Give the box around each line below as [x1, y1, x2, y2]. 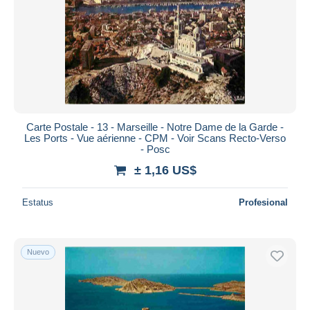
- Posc [140, 143, 170, 155]
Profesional [239, 197, 288, 208]
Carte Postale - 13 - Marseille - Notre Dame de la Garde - [26, 120, 284, 133]
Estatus [22, 197, 53, 208]
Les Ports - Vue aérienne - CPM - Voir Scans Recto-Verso [24, 131, 286, 144]
